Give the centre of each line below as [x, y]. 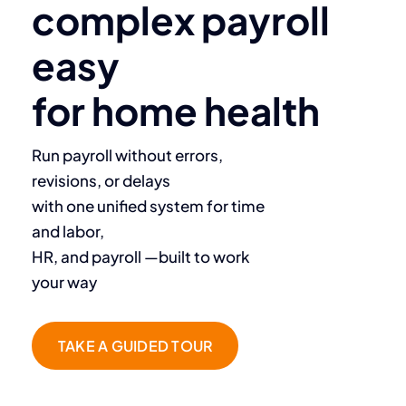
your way [64, 281]
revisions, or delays [101, 180]
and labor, [68, 231]
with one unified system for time [148, 205]
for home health [176, 110]
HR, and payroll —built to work [140, 256]
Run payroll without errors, [127, 155]
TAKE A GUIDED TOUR [135, 345]
